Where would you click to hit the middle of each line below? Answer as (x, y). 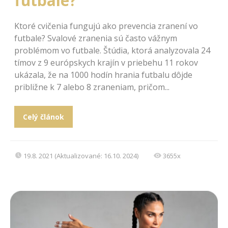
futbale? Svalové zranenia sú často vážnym (96, 38)
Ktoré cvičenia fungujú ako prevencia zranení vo (106, 26)
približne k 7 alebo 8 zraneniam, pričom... (92, 87)
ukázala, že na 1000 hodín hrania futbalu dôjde (103, 75)
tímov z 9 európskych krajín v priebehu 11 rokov (106, 63)
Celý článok (43, 117)
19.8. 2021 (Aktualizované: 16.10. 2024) (81, 156)
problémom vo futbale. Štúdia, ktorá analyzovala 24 (112, 51)
